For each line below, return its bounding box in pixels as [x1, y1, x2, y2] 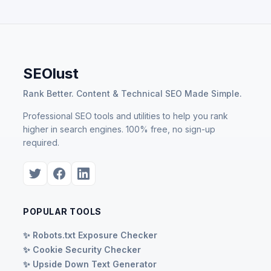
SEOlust [23, 64, 79, 82]
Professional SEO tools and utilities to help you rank [23, 110, 228, 121]
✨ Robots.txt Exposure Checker [23, 229, 157, 240]
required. [23, 137, 59, 148]
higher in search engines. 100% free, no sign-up [23, 123, 215, 134]
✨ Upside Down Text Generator [23, 258, 157, 269]
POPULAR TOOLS [23, 206, 102, 217]
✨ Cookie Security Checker [23, 244, 141, 255]
